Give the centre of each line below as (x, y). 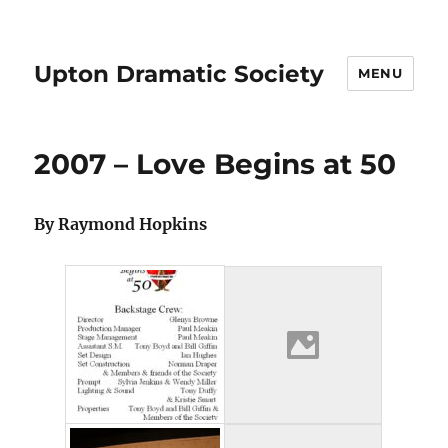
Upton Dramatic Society (179, 73)
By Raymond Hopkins (121, 224)
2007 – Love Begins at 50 (215, 164)
